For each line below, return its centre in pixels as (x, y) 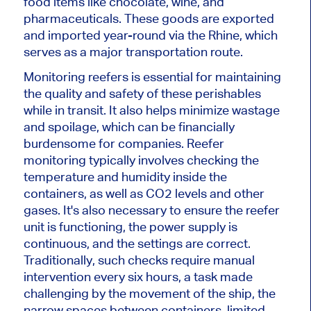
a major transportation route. (160, 51)
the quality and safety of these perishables (142, 93)
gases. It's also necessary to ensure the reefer (151, 210)
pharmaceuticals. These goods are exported (149, 18)
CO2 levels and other (203, 193)
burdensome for (69, 143)
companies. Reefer (169, 143)
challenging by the (76, 293)
